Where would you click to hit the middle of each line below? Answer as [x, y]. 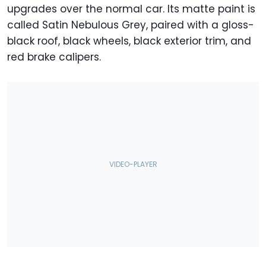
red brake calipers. [54, 57]
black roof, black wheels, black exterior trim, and [129, 41]
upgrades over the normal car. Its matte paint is [131, 9]
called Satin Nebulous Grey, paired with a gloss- [131, 25]
